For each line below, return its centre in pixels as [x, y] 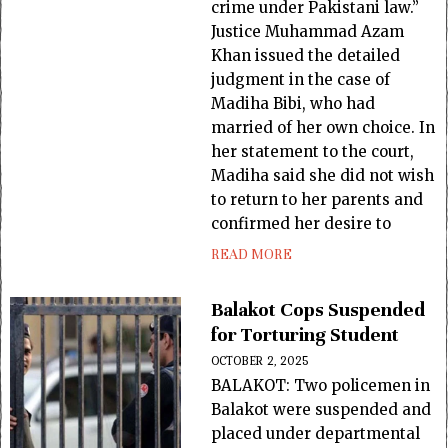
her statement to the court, [313, 151]
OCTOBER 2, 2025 [260, 361]
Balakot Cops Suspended [318, 309]
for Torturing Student [305, 334]
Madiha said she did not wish [323, 175]
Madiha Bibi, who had [293, 103]
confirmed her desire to [301, 223]
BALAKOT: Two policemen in [321, 385]
